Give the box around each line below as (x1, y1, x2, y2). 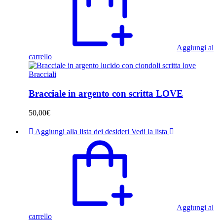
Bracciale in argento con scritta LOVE (29, 88, 183, 99)
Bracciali (29, 70, 56, 79)
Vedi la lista (131, 127, 167, 136)
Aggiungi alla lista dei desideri (35, 127, 129, 136)
